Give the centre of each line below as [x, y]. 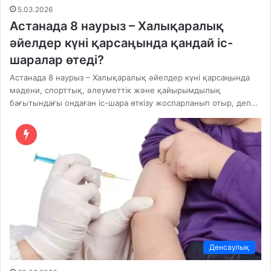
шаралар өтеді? [57, 60]
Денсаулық [229, 247]
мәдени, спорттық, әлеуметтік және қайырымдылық [115, 90]
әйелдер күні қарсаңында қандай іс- [121, 43]
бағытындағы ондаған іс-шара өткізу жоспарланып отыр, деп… [134, 103]
